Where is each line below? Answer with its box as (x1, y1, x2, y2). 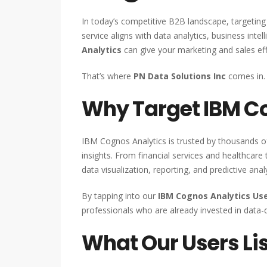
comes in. (226, 70, 265, 82)
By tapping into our (82, 190, 158, 201)
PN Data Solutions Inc (133, 70, 226, 82)
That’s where (82, 70, 133, 82)
